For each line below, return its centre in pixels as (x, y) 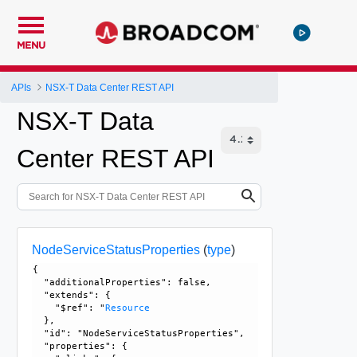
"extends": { (71, 295)
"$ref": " (69, 308)
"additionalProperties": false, (124, 282)
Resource (127, 308)
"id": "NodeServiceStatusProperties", (141, 333)
